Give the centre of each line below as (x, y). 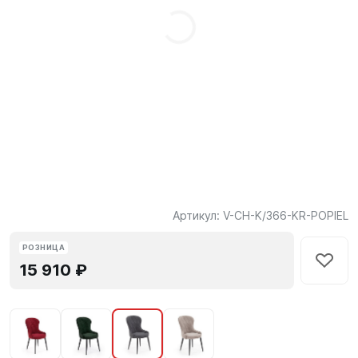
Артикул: (198, 215)
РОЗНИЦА (44, 247)
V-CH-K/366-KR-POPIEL (286, 215)
